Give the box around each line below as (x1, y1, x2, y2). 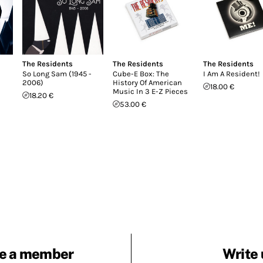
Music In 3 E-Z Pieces (113, 86, 188, 96)
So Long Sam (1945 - (22, 69, 92, 78)
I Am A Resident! (203, 69, 260, 78)
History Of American (113, 77, 182, 87)
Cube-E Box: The (113, 69, 169, 78)
